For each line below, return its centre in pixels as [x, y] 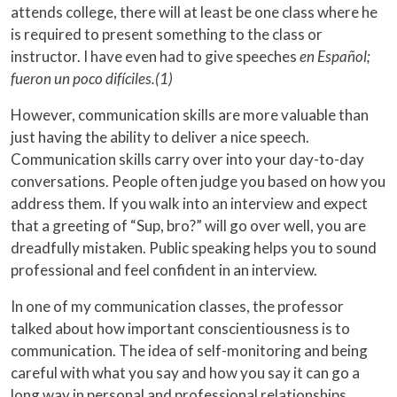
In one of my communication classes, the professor [177, 307]
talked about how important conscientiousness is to [180, 329]
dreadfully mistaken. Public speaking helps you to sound [194, 248]
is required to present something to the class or [167, 35]
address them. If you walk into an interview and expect [189, 204]
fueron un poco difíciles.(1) [92, 79]
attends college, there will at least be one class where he [194, 12]
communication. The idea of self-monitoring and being [189, 351]
